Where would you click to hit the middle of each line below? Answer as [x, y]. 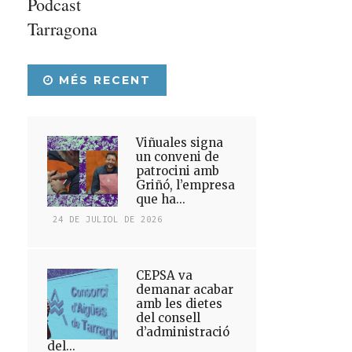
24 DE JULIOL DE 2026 [108, 219]
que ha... [161, 199]
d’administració [183, 332]
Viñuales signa [180, 143]
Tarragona [63, 29]
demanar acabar [185, 290]
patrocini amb [178, 171]
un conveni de [178, 157]
